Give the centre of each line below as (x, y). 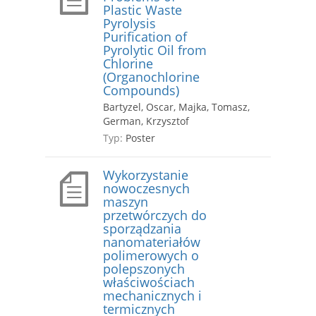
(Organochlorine (151, 77)
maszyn (126, 202)
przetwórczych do (155, 215)
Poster (139, 138)
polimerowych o (151, 256)
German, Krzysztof (146, 121)
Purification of (145, 37)
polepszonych (144, 269)
